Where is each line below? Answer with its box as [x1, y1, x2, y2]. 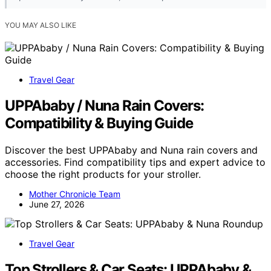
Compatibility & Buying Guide [5, 114, 193, 132]
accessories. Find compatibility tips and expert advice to [5, 155, 266, 168]
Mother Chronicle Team [29, 188, 120, 199]
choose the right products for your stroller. [5, 168, 201, 180]
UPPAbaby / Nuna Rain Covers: [5, 96, 204, 114]
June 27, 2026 [29, 198, 85, 209]
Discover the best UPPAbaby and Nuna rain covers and [5, 143, 258, 156]
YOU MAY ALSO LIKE [5, 20, 76, 30]
